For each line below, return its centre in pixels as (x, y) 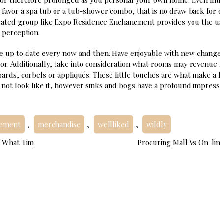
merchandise (59, 124)
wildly (157, 124)
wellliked (113, 124)
